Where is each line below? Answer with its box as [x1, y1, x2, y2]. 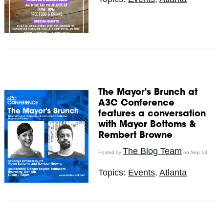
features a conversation [98, 109, 206, 119]
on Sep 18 [181, 149, 207, 155]
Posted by [98, 149, 123, 155]
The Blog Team [122, 146, 182, 156]
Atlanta [159, 167, 187, 177]
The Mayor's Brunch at [98, 88, 197, 97]
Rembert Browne [98, 131, 173, 140]
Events [128, 167, 155, 177]
